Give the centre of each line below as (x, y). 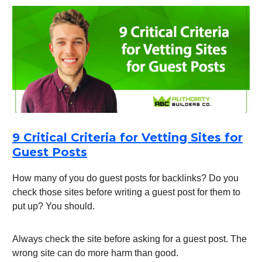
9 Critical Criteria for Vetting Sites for (127, 138)
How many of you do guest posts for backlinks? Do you (125, 178)
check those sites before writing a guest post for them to (126, 192)
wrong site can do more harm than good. (95, 253)
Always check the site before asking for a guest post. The (130, 239)
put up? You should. (54, 206)
